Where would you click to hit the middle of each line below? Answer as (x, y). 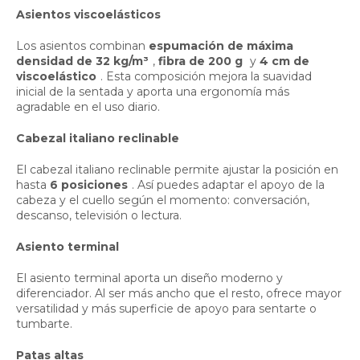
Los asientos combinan (82, 45)
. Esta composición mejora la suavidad (206, 76)
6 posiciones (89, 184)
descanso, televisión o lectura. (99, 215)
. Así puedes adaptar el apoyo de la (228, 184)
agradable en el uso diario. (88, 106)
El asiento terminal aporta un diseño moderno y (149, 278)
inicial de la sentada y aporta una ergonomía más (153, 91)
